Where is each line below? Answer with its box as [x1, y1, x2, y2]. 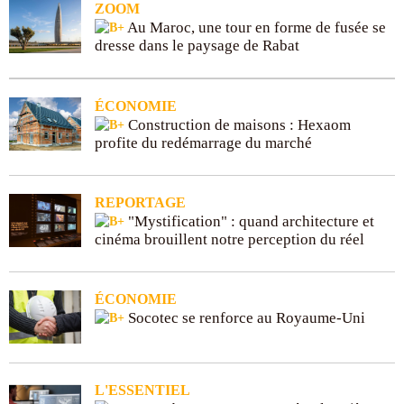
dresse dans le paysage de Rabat [95, 36, 299, 54]
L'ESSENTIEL [95, 381, 190, 398]
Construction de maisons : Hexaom [124, 115, 351, 133]
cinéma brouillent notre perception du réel [95, 230, 364, 248]
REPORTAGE [95, 194, 186, 210]
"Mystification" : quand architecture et [124, 212, 374, 230]
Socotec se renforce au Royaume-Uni [124, 308, 365, 326]
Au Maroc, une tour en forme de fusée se [124, 18, 386, 36]
